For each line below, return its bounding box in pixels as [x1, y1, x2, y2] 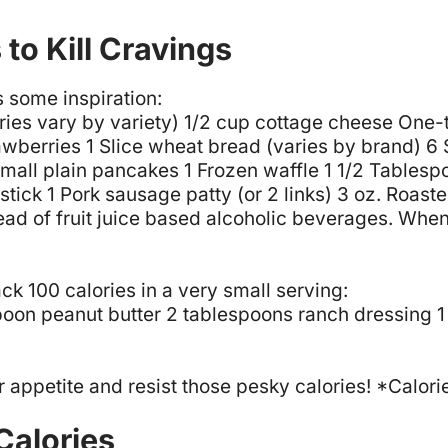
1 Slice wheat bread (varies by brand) [86, 134, 421, 158]
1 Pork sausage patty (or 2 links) [47, 182, 332, 206]
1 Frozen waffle [184, 158, 319, 182]
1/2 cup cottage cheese [184, 110, 393, 134]
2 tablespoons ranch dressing [166, 302, 432, 326]
